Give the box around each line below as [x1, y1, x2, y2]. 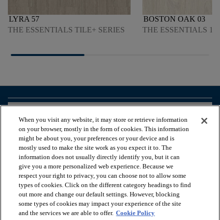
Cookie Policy [116, 209, 155, 217]
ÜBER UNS [8, 207, 48, 216]
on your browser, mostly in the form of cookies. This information [19, 125, 190, 133]
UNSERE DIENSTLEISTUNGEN [8, 174, 120, 183]
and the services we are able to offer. [19, 209, 114, 217]
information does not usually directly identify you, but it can [19, 153, 180, 161]
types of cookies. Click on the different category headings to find [19, 181, 192, 189]
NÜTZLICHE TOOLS [8, 142, 81, 151]
